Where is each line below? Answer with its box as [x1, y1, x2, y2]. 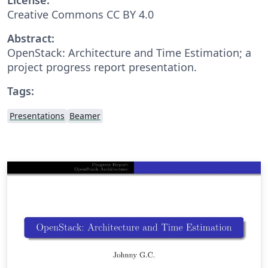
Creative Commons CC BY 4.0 [7, 7, 154, 22]
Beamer [69, 109, 100, 121]
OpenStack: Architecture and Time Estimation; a [7, 45, 251, 60]
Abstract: [7, 31, 54, 45]
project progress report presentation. [7, 59, 197, 74]
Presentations [10, 109, 65, 121]
